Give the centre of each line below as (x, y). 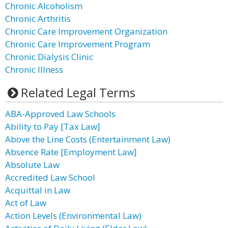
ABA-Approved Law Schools (60, 114)
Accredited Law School (50, 177)
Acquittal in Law (38, 190)
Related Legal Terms (78, 92)
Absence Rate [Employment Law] (71, 152)
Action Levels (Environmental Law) (73, 216)
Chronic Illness (34, 69)
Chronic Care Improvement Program (78, 44)
